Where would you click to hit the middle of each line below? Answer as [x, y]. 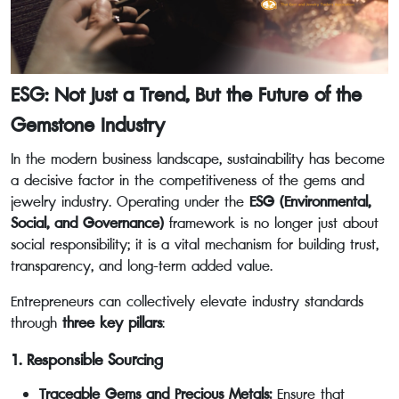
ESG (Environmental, [310, 202]
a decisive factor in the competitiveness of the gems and [187, 180]
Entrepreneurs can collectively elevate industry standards [187, 301]
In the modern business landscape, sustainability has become [198, 159]
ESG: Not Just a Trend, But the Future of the [186, 95]
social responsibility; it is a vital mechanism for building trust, [195, 244]
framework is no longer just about [271, 223]
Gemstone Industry [88, 126]
